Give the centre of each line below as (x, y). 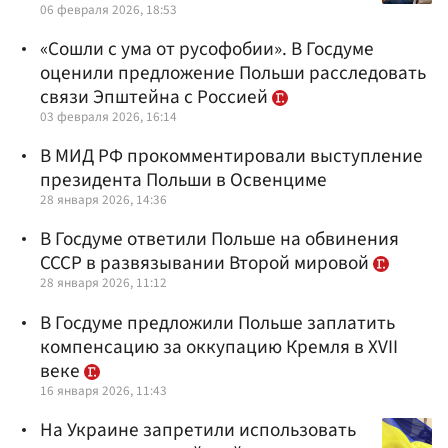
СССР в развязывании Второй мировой (206, 263)
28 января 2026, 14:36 (103, 200)
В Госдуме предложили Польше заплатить (217, 322)
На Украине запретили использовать (198, 429)
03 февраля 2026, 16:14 (108, 117)
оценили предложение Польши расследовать (233, 73)
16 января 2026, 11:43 (103, 390)
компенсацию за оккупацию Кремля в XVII (219, 346)
